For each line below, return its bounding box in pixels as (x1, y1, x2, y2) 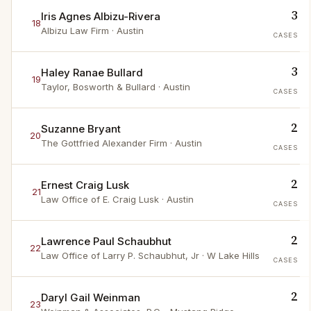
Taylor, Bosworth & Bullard (41, 81, 155, 93)
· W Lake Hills (199, 250, 260, 262)
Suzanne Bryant (41, 122, 121, 136)
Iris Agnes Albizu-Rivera (41, 10, 160, 24)
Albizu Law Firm (41, 25, 109, 37)
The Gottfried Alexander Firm (41, 137, 167, 149)
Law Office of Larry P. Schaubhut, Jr (41, 250, 199, 262)
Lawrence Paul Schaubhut (41, 235, 171, 249)
